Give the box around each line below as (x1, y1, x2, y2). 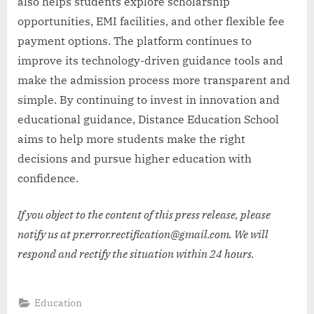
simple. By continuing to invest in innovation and (18, 92, 280, 107)
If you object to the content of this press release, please (18, 207, 271, 221)
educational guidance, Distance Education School (18, 111, 279, 126)
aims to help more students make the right (18, 131, 245, 146)
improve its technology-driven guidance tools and (18, 53, 283, 67)
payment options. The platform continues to (18, 33, 252, 48)
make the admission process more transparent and (18, 72, 290, 87)
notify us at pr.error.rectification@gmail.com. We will (18, 226, 268, 241)
